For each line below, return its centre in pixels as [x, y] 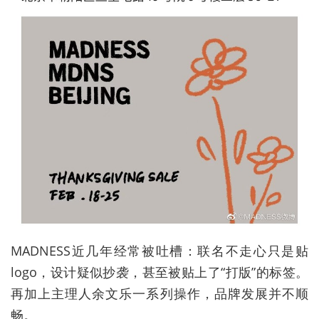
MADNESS [41, 251]
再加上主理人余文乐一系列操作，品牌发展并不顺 [159, 294]
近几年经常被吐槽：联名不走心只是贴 [189, 251]
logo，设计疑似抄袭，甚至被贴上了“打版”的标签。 [159, 272]
